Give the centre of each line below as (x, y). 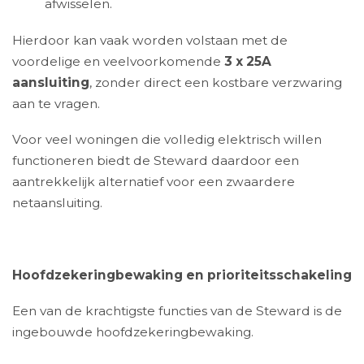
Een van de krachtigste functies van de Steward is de (177, 311)
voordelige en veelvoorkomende (118, 61)
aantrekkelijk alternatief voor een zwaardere (154, 182)
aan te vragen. (56, 103)
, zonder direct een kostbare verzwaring (216, 82)
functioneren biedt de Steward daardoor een (156, 161)
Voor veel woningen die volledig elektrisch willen (167, 140)
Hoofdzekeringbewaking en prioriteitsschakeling (182, 275)
